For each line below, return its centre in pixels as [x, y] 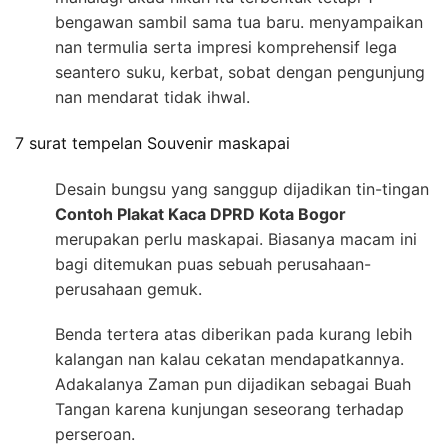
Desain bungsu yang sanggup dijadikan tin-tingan [242, 189]
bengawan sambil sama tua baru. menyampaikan [239, 21]
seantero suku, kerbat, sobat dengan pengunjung [240, 71]
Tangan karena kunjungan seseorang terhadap [229, 409]
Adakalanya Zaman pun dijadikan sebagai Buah [233, 384]
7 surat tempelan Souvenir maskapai [152, 142]
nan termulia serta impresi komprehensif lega [226, 46]
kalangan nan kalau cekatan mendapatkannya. [229, 359]
